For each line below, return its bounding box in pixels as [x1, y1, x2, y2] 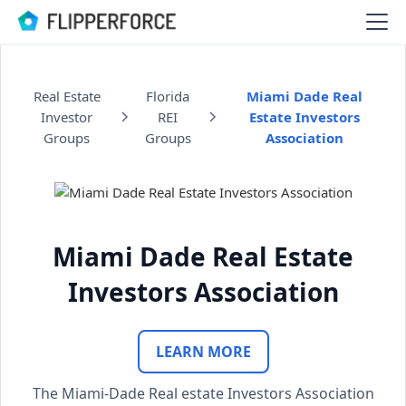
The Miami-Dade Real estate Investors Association [32, 383, 374, 403]
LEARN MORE [155, 342, 251, 362]
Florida [146, 86, 190, 105]
